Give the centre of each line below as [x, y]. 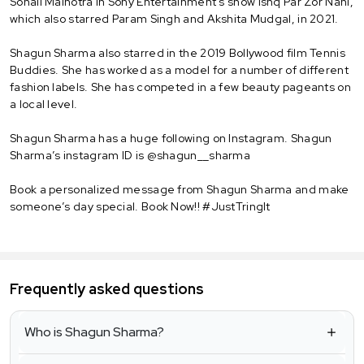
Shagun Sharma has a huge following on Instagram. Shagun [171, 138]
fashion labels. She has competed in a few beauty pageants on [180, 87]
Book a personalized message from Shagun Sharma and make [180, 189]
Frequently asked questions [107, 289]
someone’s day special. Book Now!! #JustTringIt [140, 206]
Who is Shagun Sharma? [94, 332]
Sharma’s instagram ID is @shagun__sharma [130, 155]
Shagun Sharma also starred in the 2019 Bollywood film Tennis [178, 52]
